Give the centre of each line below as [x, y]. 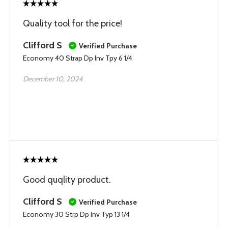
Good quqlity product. [67, 180]
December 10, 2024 [53, 79]
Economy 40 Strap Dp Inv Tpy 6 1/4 [78, 58]
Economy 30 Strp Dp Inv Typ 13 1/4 [76, 214]
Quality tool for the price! [73, 23]
